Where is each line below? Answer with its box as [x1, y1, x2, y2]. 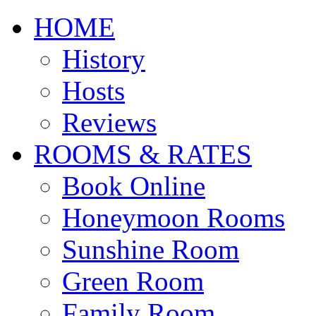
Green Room [62, 266, 204, 296]
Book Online [62, 171, 205, 201]
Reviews [62, 107, 157, 138]
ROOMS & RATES [34, 139, 252, 169]
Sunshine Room [62, 234, 239, 265]
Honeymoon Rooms [62, 202, 285, 233]
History [62, 44, 145, 74]
